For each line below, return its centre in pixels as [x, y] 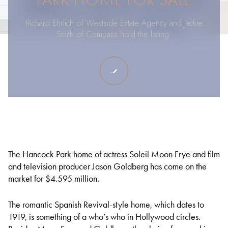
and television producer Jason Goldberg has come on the [107, 166]
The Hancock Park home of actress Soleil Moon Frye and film [114, 154]
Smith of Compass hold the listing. [114, 34]
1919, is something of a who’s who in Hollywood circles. [104, 217]
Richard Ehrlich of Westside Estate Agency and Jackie [114, 23]
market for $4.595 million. [54, 179]
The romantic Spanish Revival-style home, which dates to [106, 204]
